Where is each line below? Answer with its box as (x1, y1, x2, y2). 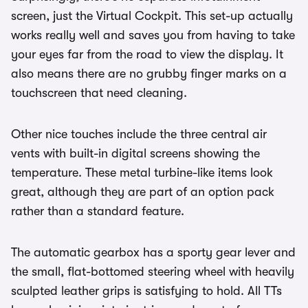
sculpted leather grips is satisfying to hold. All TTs (11, 284, 282, 298)
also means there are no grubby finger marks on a (11, 67, 287, 81)
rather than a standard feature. (11, 204, 184, 219)
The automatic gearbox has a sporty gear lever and (11, 245, 296, 260)
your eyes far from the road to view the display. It (11, 47, 283, 62)
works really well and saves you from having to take (11, 28, 295, 43)
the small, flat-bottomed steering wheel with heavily (11, 265, 294, 279)
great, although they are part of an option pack (11, 185, 274, 199)
